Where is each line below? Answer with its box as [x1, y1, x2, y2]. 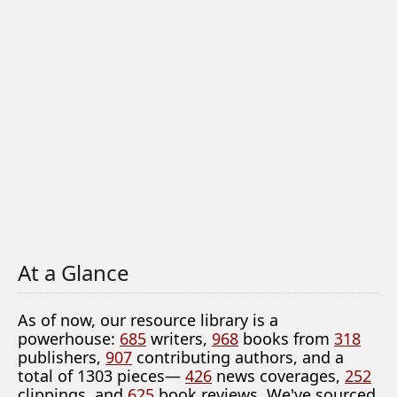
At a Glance [18, 258, 129, 287]
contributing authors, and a [132, 346, 344, 368]
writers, [146, 328, 212, 349]
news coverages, [212, 365, 345, 386]
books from [238, 328, 334, 349]
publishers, [18, 346, 105, 368]
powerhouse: [18, 328, 120, 349]
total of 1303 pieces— [18, 365, 185, 386]
